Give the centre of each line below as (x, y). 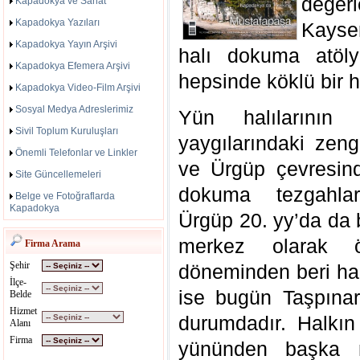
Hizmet (23, 311)
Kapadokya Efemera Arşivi (73, 66)
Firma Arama (51, 243)
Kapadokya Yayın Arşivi (66, 44)
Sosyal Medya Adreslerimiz (74, 109)
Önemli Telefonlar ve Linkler (76, 153)
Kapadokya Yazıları (57, 22)
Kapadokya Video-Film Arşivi (78, 88)
